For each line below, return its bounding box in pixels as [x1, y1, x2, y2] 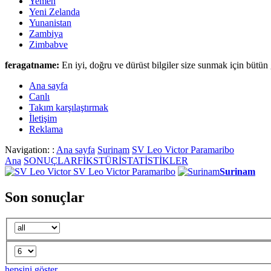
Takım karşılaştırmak [29, 102, 108, 113]
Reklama [29, 123, 63, 134]
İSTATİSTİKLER [119, 155, 188, 166]
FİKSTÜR [77, 155, 119, 166]
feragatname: [5, 59, 59, 70]
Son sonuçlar [5, 189, 85, 205]
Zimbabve [29, 39, 68, 50]
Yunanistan [29, 17, 71, 28]
